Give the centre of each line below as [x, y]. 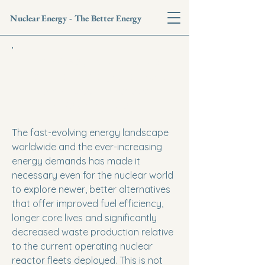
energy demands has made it [76, 161]
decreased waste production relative [93, 232]
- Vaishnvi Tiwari [95, 105]
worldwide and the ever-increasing [87, 147]
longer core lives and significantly [84, 218]
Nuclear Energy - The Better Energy [76, 18]
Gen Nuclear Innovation [95, 91]
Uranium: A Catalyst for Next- [95, 76]
